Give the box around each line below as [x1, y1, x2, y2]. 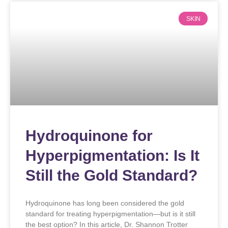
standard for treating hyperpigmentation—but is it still [25, 210, 195, 218]
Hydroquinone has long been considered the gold [25, 199, 184, 208]
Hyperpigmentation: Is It [25, 147, 199, 164]
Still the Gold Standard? [25, 167, 197, 184]
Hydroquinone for [25, 127, 153, 145]
